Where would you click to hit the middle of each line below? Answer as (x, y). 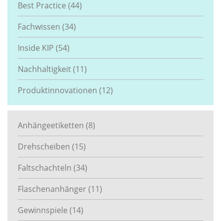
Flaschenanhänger (53, 189)
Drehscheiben (45, 147)
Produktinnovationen (58, 91)
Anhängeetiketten (52, 126)
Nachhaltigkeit (45, 69)
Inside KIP (37, 48)
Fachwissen (40, 27)
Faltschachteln (46, 168)
